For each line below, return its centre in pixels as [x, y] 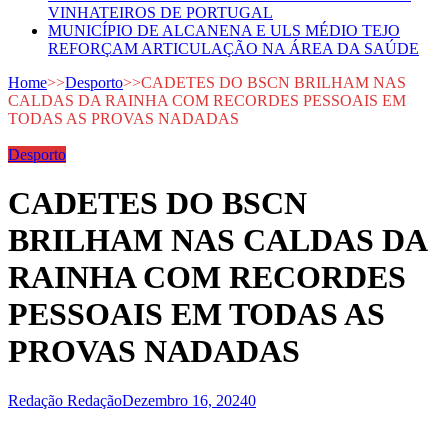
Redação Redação [65, 400]
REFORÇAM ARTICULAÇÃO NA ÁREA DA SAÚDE [233, 48]
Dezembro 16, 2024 [185, 400]
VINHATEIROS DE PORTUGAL [160, 12]
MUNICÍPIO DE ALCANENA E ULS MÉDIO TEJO [224, 30]
